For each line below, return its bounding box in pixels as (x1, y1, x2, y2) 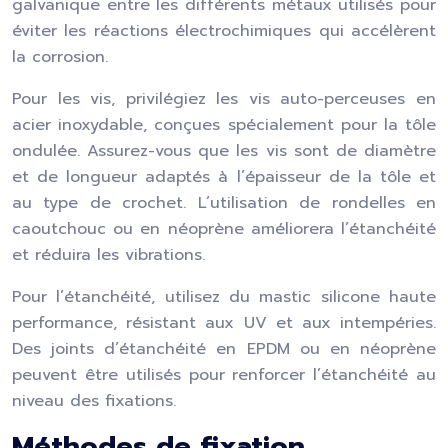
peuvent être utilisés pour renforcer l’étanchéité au (12, 363, 436, 387)
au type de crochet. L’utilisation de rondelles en (12, 191, 436, 215)
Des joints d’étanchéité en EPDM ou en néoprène (12, 337, 436, 361)
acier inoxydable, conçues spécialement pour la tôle (12, 113, 436, 137)
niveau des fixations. (12, 389, 176, 413)
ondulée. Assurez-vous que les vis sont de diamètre (12, 139, 436, 163)
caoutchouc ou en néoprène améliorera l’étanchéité (12, 217, 436, 241)
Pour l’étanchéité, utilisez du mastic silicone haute (12, 285, 436, 309)
